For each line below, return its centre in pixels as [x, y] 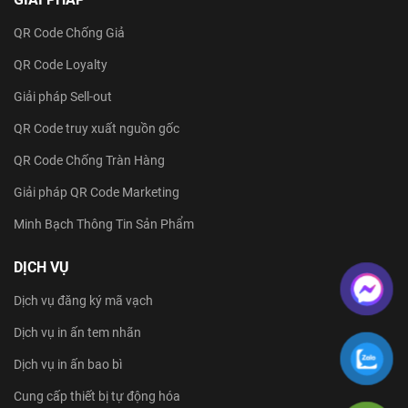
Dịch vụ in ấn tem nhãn [77, 332]
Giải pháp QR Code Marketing [97, 192]
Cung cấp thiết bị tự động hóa [97, 396]
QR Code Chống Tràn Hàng [89, 160]
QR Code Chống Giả [69, 32]
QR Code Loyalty [61, 64]
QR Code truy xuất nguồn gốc [97, 128]
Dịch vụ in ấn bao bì [68, 364]
